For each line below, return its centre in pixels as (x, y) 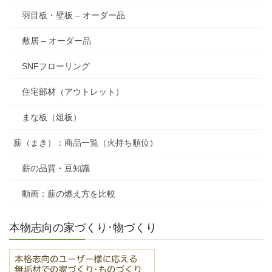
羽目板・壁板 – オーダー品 (73, 15)
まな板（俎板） (52, 117)
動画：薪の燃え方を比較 (69, 193)
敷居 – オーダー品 (56, 40)
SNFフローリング (56, 66)
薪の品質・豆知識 (56, 168)
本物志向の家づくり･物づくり (83, 227)
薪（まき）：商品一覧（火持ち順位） (86, 142)
